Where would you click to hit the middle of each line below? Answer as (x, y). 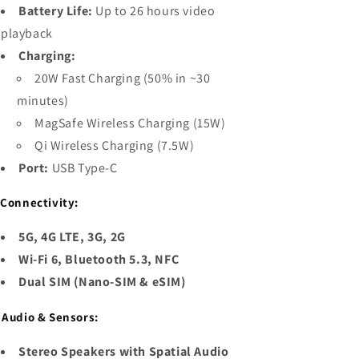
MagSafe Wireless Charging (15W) (130, 123)
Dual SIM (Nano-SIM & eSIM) (102, 282)
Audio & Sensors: (50, 317)
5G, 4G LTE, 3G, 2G (72, 237)
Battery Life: (56, 10)
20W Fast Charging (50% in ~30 (123, 78)
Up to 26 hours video (154, 10)
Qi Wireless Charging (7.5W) (115, 145)
